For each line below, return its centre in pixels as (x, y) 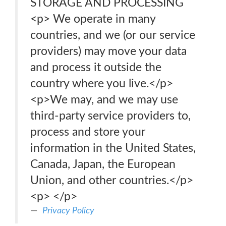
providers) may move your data (108, 51)
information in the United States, (113, 148)
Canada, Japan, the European (103, 164)
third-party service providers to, (110, 116)
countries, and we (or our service (113, 35)
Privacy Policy (68, 211)
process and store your (88, 132)
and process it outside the (96, 67)
